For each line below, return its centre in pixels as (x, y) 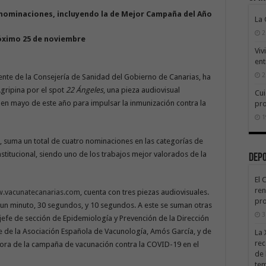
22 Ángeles (85, 90)
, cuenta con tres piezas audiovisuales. (145, 192)
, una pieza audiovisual (142, 90)
